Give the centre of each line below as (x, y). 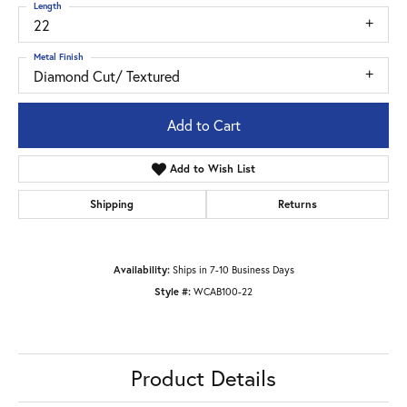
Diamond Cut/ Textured (107, 75)
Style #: (173, 292)
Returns (297, 204)
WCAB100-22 (223, 292)
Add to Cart (203, 125)
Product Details (203, 378)
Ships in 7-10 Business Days (233, 270)
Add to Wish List (213, 169)
